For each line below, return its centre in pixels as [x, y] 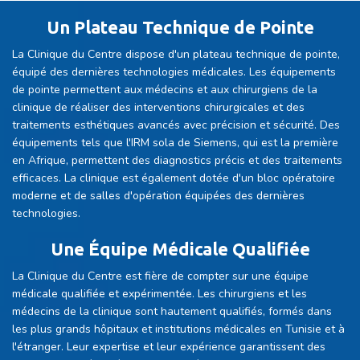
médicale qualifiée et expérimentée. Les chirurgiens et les [160, 294]
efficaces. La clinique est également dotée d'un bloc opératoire [174, 178]
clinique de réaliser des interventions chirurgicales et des [158, 108]
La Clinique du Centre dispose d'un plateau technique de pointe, [176, 55]
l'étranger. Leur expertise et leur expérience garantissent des [169, 347]
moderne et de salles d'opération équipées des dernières [158, 196]
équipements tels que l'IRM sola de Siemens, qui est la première [175, 143]
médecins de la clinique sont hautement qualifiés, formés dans [172, 312]
